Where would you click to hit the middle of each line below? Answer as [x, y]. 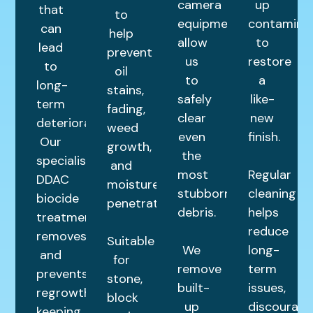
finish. [264, 137]
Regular [269, 175]
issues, [267, 288]
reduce [268, 232]
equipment [209, 24]
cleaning [272, 194]
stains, [126, 90]
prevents [63, 274]
